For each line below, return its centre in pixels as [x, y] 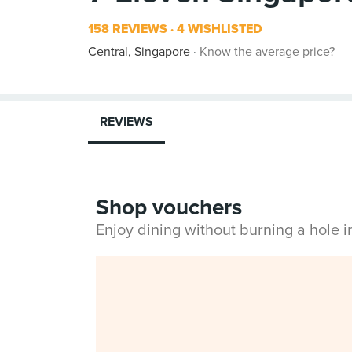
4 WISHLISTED [218, 29]
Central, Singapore [139, 52]
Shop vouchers [169, 207]
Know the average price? [267, 52]
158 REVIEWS [128, 29]
